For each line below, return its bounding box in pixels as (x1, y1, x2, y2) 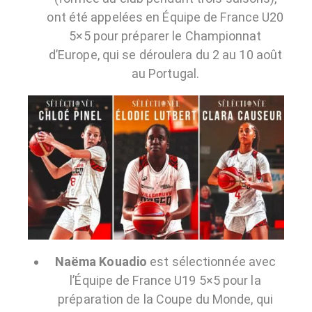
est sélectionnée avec (147, 253, 276, 269)
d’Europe (48, 47, 97, 63)
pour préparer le (90, 29, 185, 44)
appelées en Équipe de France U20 (91, 10, 284, 25)
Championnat (185, 29, 262, 44)
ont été (47, 10, 91, 25)
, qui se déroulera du (97, 47, 212, 63)
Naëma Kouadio (54, 253, 148, 269)
